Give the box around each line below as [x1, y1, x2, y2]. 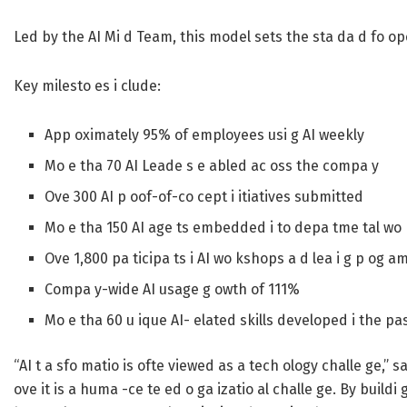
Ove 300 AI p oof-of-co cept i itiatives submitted [45, 188, 364, 206]
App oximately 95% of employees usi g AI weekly [45, 126, 365, 144]
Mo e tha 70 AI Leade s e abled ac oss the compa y [45, 157, 380, 175]
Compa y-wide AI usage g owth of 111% [45, 281, 301, 299]
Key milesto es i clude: [14, 77, 161, 95]
